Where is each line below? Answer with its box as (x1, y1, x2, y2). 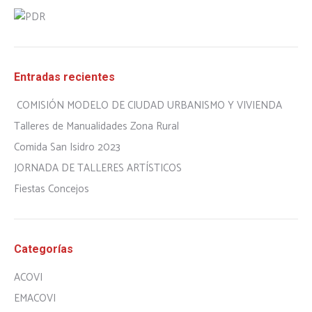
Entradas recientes (14, 70, 115, 84)
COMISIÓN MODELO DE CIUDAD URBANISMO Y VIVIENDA (14, 97, 285, 114)
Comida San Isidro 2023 (14, 139, 120, 156)
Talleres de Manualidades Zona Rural (14, 118, 179, 135)
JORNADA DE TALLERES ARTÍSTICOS (14, 159, 182, 177)
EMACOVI (14, 290, 56, 307)
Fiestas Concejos (14, 180, 89, 198)
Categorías (14, 242, 73, 256)
